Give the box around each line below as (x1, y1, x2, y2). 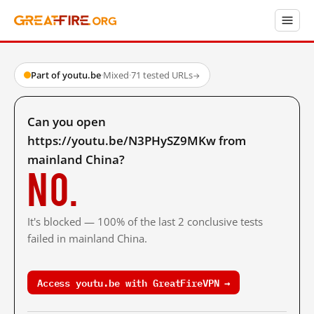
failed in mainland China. (27, 231, 147, 245)
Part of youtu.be (31, 69, 101, 81)
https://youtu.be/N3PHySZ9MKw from (27, 132, 246, 149)
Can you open (27, 114, 106, 130)
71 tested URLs (131, 69, 193, 81)
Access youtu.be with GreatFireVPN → (37, 274, 231, 290)
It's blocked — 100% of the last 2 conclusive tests (27, 214, 263, 228)
